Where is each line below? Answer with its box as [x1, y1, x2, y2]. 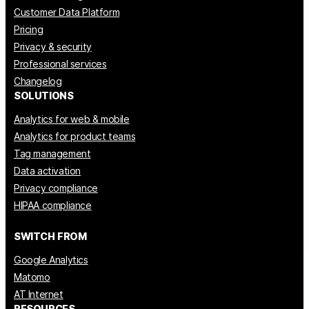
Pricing [14, 23, 43, 35]
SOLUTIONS [14, 89, 74, 101]
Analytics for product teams [14, 130, 136, 142]
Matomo [14, 270, 50, 283]
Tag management [14, 147, 91, 159]
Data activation [14, 164, 81, 177]
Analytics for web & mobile [14, 112, 130, 125]
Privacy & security [14, 40, 92, 52]
